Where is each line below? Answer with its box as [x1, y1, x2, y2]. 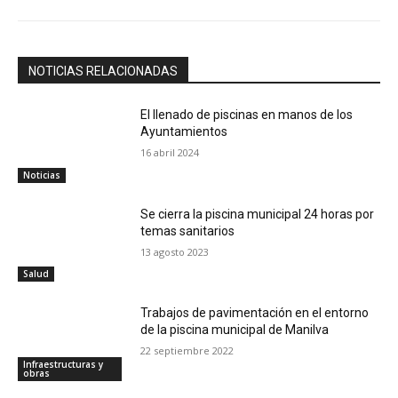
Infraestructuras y [23, 357, 103, 370]
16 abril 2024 [140, 145, 200, 159]
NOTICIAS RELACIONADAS [28, 63, 178, 78]
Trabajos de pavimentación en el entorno [140, 306, 370, 321]
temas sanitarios [140, 223, 235, 238]
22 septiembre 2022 [140, 344, 235, 358]
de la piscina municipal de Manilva [140, 322, 330, 338]
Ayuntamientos [140, 123, 228, 139]
